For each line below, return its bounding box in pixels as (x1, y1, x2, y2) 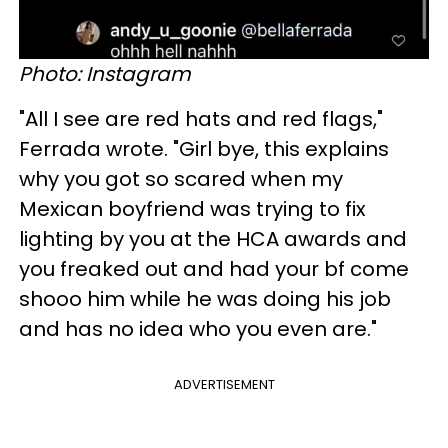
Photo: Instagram (19, 59, 191, 88)
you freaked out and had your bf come (19, 254, 409, 283)
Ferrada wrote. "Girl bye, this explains (19, 134, 389, 163)
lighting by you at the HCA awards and (19, 224, 407, 253)
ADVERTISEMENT (173, 374, 275, 394)
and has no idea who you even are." (19, 314, 377, 343)
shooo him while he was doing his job (19, 284, 391, 313)
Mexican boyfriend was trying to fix (19, 194, 366, 223)
